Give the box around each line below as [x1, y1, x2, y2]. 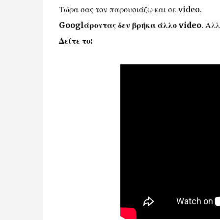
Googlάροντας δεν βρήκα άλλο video [58, 20, 201, 30]
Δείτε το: [58, 36, 92, 46]
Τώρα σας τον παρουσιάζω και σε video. [58, 4, 202, 15]
